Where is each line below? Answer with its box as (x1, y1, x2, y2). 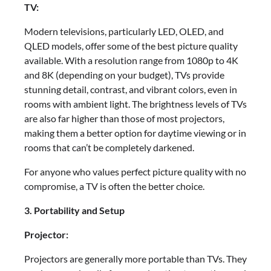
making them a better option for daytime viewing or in (24, 127, 246, 139)
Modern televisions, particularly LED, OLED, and (24, 25, 224, 38)
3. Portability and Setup (24, 204, 125, 217)
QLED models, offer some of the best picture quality (24, 40, 238, 52)
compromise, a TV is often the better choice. (24, 180, 204, 192)
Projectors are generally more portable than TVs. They (24, 253, 247, 265)
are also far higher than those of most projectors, (24, 113, 224, 125)
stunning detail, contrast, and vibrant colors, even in (24, 83, 237, 96)
